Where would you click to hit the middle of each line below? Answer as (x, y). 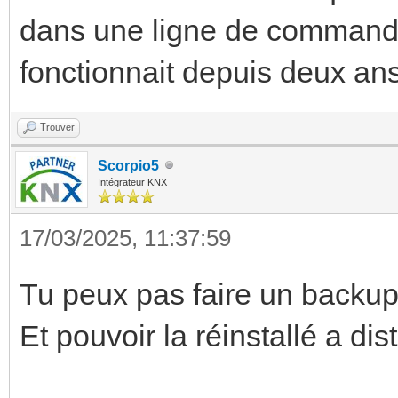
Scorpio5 (128, 165)
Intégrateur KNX (132, 182)
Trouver (57, 127)
